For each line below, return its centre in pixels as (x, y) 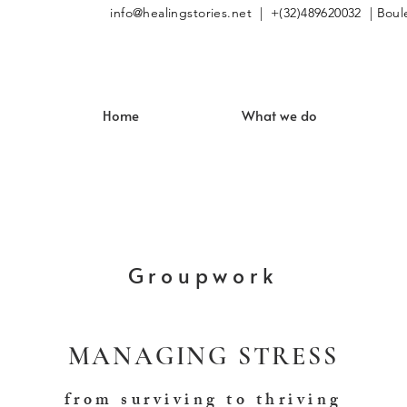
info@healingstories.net (181, 13)
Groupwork (203, 275)
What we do (279, 115)
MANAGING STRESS (203, 356)
